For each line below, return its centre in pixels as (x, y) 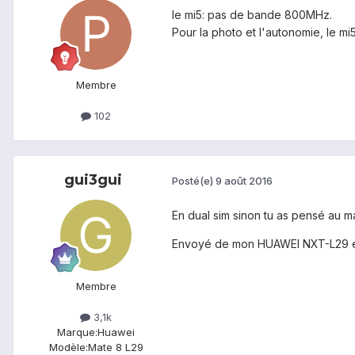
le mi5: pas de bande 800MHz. (252, 14)
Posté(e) (194, 181)
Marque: (77, 332)
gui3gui (93, 179)
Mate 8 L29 (115, 347)
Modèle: (68, 347)
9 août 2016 (244, 181)
